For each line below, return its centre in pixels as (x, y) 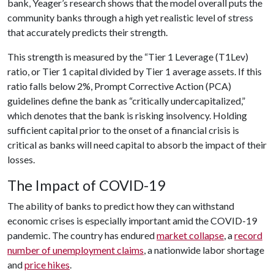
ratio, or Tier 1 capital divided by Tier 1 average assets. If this (135, 72)
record (248, 235)
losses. (22, 160)
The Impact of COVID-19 (87, 186)
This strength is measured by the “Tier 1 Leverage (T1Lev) (128, 57)
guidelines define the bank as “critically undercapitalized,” (126, 101)
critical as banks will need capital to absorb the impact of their (137, 145)
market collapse (190, 235)
